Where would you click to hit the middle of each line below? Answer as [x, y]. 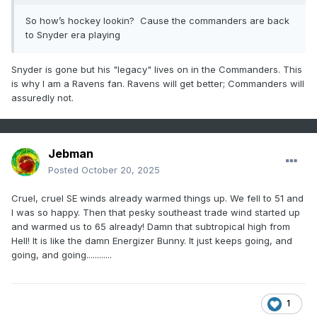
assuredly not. [42, 98]
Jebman [71, 154]
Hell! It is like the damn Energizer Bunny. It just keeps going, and [152, 241]
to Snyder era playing [73, 35]
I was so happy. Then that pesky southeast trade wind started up [156, 213]
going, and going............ [62, 255]
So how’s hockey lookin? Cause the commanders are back [157, 21]
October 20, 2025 [121, 170]
